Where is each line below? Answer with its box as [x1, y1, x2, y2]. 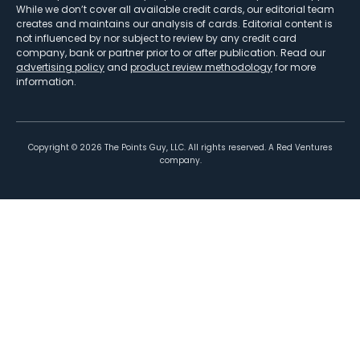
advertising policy [16, 59, 104, 74]
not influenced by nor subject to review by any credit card [16, 31, 297, 45]
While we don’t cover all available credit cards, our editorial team [16, 2, 334, 16]
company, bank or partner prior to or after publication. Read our [16, 45, 325, 59]
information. [16, 74, 76, 88]
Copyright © [28, 141, 80, 153]
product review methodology [130, 59, 272, 74]
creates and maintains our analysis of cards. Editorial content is [16, 16, 333, 31]
